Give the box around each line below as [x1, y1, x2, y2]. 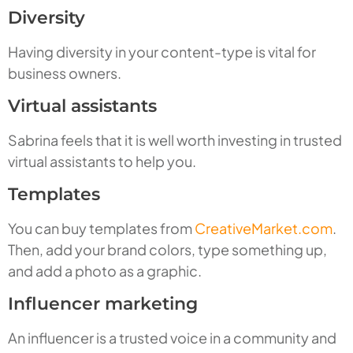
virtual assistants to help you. [8, 152, 196, 171]
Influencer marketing [8, 293, 198, 315]
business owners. [8, 64, 121, 83]
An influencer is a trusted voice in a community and [8, 329, 336, 347]
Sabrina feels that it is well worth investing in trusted [8, 131, 342, 150]
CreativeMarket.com [195, 219, 333, 238]
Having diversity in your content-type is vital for [8, 43, 316, 61]
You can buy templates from [8, 219, 195, 238]
